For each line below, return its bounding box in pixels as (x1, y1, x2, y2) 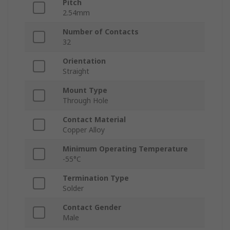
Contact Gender (63, 202, 121, 213)
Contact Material (63, 114, 126, 125)
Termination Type (63, 173, 129, 183)
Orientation (63, 56, 106, 66)
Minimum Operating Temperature (63, 144, 188, 154)
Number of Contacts (63, 27, 139, 37)
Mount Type (63, 85, 107, 95)
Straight (63, 66, 89, 76)
